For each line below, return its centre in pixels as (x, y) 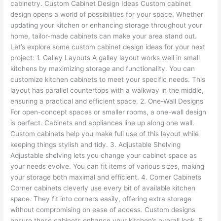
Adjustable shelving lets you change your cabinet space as (104, 155)
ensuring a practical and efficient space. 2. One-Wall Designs (107, 101)
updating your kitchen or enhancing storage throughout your (107, 25)
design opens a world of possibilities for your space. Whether (107, 14)
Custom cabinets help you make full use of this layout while (105, 133)
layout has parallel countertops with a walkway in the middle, (107, 90)
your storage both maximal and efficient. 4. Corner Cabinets (106, 177)
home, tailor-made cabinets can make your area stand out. (104, 36)
